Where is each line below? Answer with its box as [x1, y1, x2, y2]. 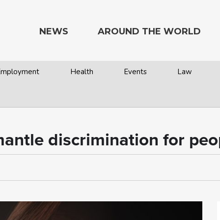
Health [70, 67, 93, 77]
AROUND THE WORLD [98, 26, 201, 37]
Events [123, 67, 147, 77]
